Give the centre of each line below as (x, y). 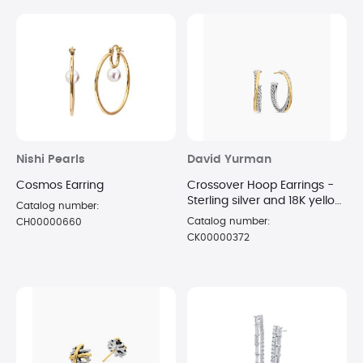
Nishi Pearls (51, 160)
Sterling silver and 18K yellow (265, 201)
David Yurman (229, 160)
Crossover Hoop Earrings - (261, 186)
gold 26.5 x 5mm (234, 217)
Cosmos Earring (60, 186)
